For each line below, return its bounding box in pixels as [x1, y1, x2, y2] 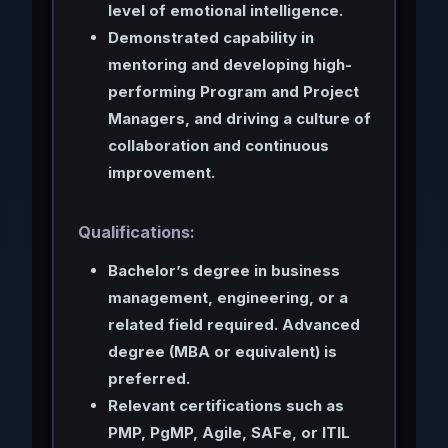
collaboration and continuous [107, 135, 329, 155]
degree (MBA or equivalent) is [107, 341, 337, 361]
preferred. [107, 368, 190, 388]
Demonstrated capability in [107, 27, 314, 47]
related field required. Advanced [107, 314, 360, 334]
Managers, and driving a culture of [107, 108, 371, 128]
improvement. [107, 162, 215, 182]
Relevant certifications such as [107, 395, 344, 415]
